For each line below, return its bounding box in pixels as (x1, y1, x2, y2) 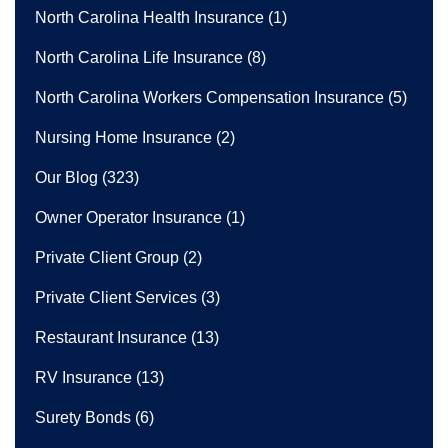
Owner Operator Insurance (35, 208, 222, 226)
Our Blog (35, 168, 98, 186)
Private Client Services (35, 288, 197, 306)
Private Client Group (35, 248, 179, 266)
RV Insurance (35, 368, 132, 386)
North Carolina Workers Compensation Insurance (35, 88, 384, 106)
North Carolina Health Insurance (35, 8, 264, 26)
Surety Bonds (35, 408, 131, 426)
